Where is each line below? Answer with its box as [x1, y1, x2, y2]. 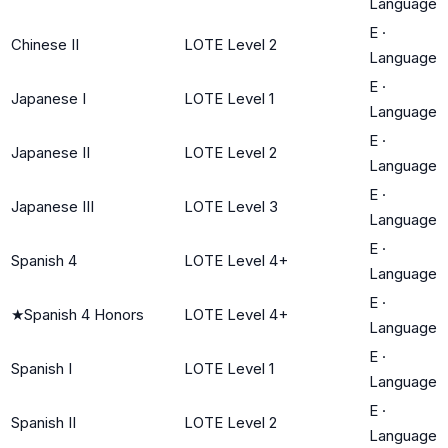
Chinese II [11, 34, 79, 54]
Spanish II [11, 412, 76, 432]
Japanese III [11, 196, 94, 216]
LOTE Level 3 [184, 196, 278, 216]
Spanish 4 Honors [24, 304, 144, 324]
